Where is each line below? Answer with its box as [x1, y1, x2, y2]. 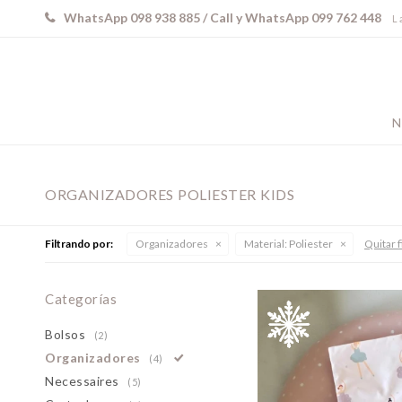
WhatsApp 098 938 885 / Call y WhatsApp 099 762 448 [64, 10, 381, 25]
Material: [244, 237, 287, 250]
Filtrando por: [45, 237, 113, 250]
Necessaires [45, 373, 123, 389]
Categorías [45, 291, 117, 307]
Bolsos [45, 327, 90, 342]
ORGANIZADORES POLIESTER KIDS [45, 186, 294, 203]
